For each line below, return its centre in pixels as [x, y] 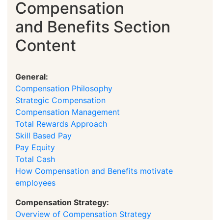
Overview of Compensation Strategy [83, 214]
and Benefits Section [93, 27]
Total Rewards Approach [61, 124]
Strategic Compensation [60, 100]
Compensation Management [68, 112]
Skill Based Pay [43, 135]
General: [32, 76]
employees [35, 182]
